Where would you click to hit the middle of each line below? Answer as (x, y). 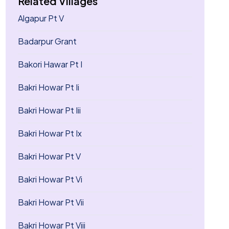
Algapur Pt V (41, 18)
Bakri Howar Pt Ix (50, 133)
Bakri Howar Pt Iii (49, 110)
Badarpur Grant (47, 41)
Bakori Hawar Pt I (50, 64)
